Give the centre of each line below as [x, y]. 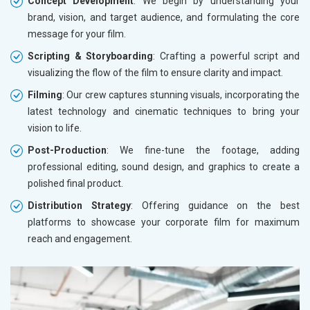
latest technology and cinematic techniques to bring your [164, 111]
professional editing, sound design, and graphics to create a [164, 166]
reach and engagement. [80, 238]
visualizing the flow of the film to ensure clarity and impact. [155, 72]
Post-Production [67, 150]
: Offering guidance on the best [215, 205]
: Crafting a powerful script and [227, 56]
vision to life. [55, 128]
